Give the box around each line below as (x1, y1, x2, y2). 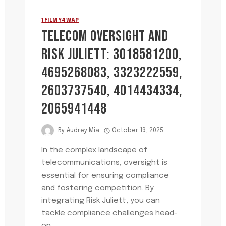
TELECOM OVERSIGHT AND (41, 27, 169, 46)
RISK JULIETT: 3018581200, (41, 45, 183, 64)
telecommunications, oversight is (41, 159, 168, 167)
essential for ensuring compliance (41, 172, 169, 180)
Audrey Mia (66, 127, 99, 134)
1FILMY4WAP (41, 18, 79, 23)
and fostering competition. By (41, 184, 154, 193)
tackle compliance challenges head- (41, 209, 178, 218)
